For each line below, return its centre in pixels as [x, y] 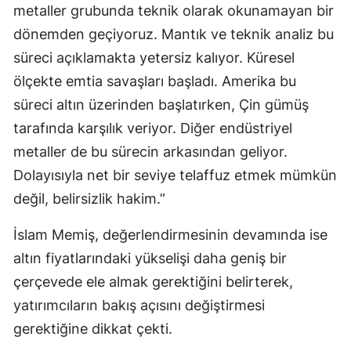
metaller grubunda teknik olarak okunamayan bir [174, 11]
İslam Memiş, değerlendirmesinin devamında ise [170, 235]
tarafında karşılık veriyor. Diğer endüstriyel [153, 128]
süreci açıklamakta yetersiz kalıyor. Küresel [154, 58]
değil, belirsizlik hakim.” [89, 199]
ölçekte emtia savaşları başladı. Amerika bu [155, 81]
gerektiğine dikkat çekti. [93, 329]
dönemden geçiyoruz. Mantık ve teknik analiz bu [174, 34]
